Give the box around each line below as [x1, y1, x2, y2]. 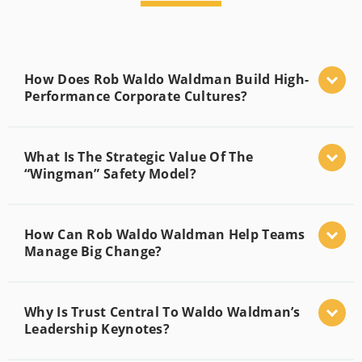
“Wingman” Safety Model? [24, 164, 196, 183]
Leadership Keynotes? [24, 319, 170, 338]
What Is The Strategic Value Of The [24, 147, 254, 166]
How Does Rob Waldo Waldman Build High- [24, 69, 309, 88]
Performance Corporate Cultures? [24, 86, 248, 105]
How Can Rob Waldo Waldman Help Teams [24, 225, 305, 243]
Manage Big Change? [24, 242, 162, 260]
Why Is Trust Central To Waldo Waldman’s [24, 302, 301, 321]
